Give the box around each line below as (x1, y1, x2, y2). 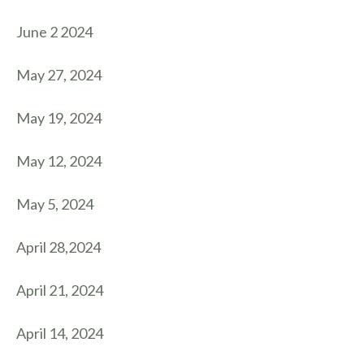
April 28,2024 (16, 238, 101, 256)
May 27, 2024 (16, 66, 102, 84)
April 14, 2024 (16, 324, 103, 342)
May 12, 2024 (16, 152, 102, 170)
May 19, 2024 (16, 109, 102, 127)
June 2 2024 (16, 23, 93, 41)
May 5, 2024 (16, 195, 93, 213)
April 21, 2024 (16, 281, 103, 299)
